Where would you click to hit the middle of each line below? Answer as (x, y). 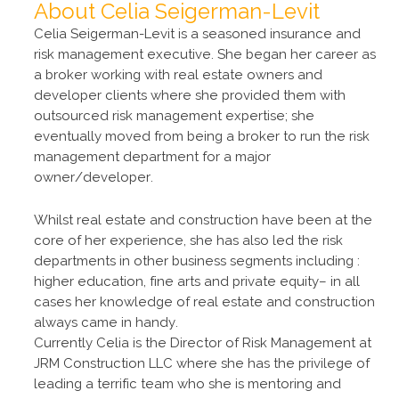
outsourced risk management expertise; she (174, 116)
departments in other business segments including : (197, 261)
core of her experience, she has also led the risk (188, 240)
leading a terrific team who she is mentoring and (187, 384)
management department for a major (152, 157)
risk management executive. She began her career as (205, 54)
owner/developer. (94, 177)
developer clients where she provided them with (190, 95)
